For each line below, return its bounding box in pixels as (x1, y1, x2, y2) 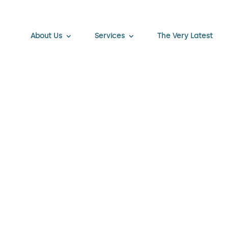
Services (95, 32, 125, 40)
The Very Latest (157, 32, 213, 40)
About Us (31, 32, 63, 40)
